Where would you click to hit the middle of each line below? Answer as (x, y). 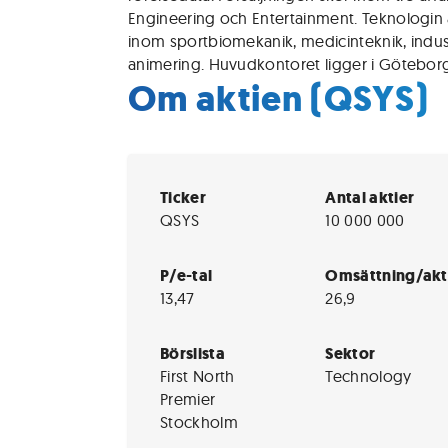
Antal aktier (370, 197)
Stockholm (199, 422)
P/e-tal (186, 275)
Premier (188, 399)
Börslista (192, 353)
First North (197, 376)
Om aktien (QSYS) (278, 98)
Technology (368, 376)
